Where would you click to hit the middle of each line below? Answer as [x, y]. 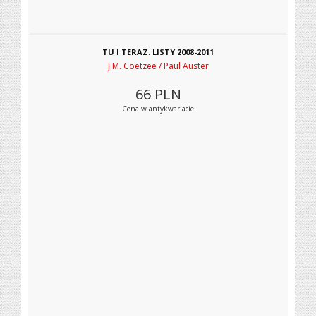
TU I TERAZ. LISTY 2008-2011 [158, 52]
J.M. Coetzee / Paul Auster [158, 66]
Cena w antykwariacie [158, 109]
